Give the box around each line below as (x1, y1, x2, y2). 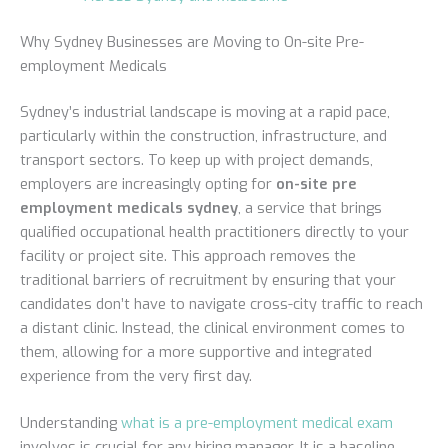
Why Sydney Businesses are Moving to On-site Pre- (20, 32, 364, 52)
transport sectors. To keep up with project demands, (20, 149, 373, 170)
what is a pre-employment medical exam (121, 413, 393, 434)
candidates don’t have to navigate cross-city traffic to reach (20, 293, 423, 314)
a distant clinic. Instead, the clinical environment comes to (20, 317, 405, 338)
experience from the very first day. (20, 365, 252, 386)
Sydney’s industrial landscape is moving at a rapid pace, (20, 101, 390, 122)
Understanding (20, 413, 121, 434)
